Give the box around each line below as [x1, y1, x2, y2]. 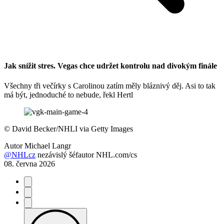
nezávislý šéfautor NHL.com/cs [37, 150, 137, 159]
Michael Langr [24, 141, 71, 150]
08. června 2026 [4, 159, 55, 168]
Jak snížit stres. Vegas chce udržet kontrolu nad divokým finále [4, 61, 217, 70]
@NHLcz [4, 150, 35, 159]
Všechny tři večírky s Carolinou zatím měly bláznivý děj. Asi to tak [4, 81, 215, 90]
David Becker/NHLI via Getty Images [10, 124, 133, 133]
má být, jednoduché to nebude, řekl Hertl [4, 90, 133, 99]
